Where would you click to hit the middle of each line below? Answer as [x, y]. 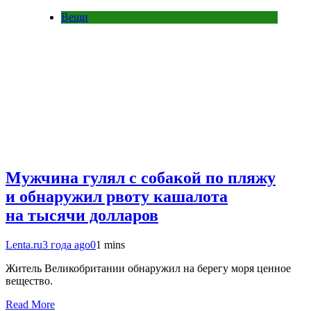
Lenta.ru [24, 245]
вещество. [29, 281]
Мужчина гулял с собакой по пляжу [141, 178]
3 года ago [66, 245]
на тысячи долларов [82, 216]
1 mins [110, 245]
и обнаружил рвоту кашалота [117, 197]
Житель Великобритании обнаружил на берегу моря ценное [148, 269]
